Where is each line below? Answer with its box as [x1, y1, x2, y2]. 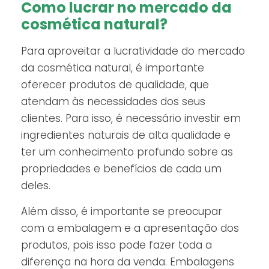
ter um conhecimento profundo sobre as [21, 145, 233, 160]
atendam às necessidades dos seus [21, 94, 205, 109]
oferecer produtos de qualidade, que [21, 77, 209, 92]
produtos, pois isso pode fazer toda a [21, 237, 212, 252]
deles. [21, 178, 50, 193]
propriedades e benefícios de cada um [21, 162, 222, 177]
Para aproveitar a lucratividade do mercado [21, 44, 245, 59]
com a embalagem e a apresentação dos [21, 220, 239, 235]
